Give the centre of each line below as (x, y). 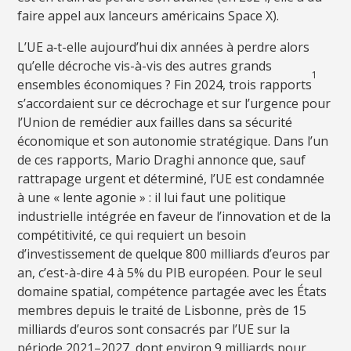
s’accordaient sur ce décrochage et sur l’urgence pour (174, 103)
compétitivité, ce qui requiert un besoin (132, 235)
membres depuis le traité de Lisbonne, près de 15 (162, 310)
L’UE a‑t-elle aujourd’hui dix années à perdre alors (164, 47)
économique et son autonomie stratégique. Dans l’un (173, 141)
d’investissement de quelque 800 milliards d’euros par (174, 253)
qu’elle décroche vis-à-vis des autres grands (145, 65)
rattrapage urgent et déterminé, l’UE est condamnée (171, 178)
